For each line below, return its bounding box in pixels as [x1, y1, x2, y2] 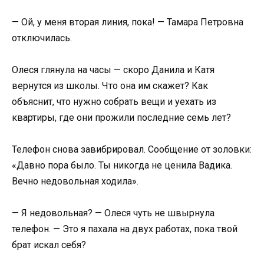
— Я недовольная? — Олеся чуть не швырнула [12, 207, 214, 219]
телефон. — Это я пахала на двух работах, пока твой [12, 223, 237, 235]
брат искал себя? [12, 239, 86, 251]
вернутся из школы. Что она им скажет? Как [12, 80, 208, 91]
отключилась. [12, 32, 72, 44]
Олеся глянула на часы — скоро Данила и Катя [12, 64, 214, 75]
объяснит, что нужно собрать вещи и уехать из [12, 95, 216, 107]
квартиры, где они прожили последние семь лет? [12, 111, 231, 123]
